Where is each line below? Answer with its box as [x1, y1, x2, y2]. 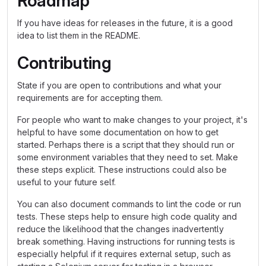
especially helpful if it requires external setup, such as [17, 249, 231, 259]
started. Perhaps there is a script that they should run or [17, 140, 235, 150]
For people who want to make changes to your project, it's [17, 115, 248, 125]
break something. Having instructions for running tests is [17, 236, 235, 246]
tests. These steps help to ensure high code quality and [17, 211, 237, 221]
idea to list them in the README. [17, 30, 140, 40]
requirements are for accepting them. [17, 93, 163, 103]
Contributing [17, 53, 112, 73]
